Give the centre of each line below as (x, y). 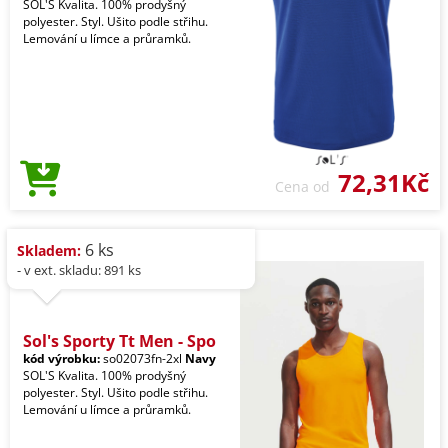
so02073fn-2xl (142, 358)
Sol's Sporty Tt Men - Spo (119, 340)
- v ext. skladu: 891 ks (79, 269)
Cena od (306, 186)
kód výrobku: (61, 358)
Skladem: (49, 250)
